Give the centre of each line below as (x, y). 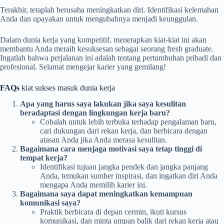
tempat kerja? (44, 158)
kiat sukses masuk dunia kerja (67, 87)
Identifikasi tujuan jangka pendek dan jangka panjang (124, 167)
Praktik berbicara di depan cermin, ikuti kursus (113, 212)
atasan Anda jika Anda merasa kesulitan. (103, 140)
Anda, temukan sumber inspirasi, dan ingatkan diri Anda (129, 176)
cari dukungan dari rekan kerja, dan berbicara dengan (124, 131)
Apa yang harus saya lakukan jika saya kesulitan (103, 104)
